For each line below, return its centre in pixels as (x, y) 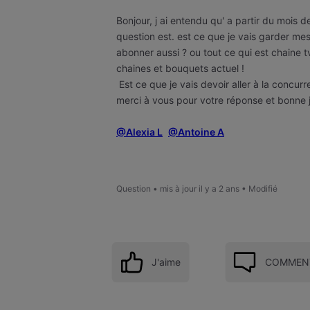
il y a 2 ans (219, 189)
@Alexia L (139, 131)
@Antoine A (196, 131)
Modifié (263, 189)
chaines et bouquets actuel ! (180, 68)
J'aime (166, 262)
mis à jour (178, 189)
